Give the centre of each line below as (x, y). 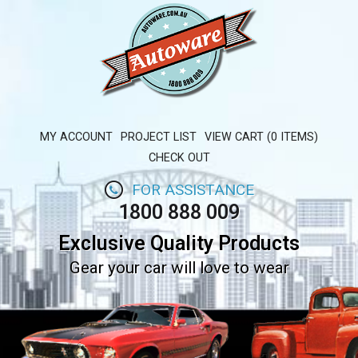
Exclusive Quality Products (179, 244)
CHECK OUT (179, 158)
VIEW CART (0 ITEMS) (261, 137)
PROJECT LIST (159, 137)
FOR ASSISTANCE (193, 189)
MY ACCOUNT (77, 137)
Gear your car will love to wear (179, 268)
